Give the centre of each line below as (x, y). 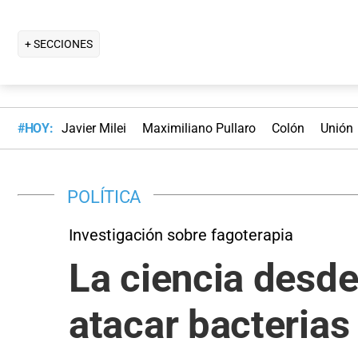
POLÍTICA (104, 196)
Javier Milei (93, 129)
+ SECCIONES (59, 44)
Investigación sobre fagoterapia (181, 235)
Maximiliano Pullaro (199, 129)
